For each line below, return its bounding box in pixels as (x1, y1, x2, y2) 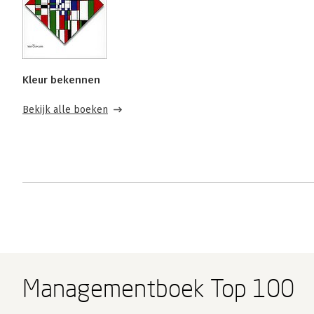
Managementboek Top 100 (22, 273, 294, 303)
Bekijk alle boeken (22, 104, 108, 116)
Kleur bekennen (22, 74, 100, 87)
